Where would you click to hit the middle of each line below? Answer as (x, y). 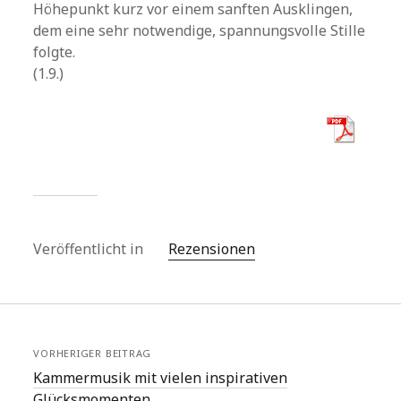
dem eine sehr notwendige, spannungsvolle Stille (200, 30)
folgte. (55, 52)
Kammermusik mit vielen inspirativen (161, 378)
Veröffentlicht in (90, 249)
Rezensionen (212, 249)
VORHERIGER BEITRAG (93, 353)
